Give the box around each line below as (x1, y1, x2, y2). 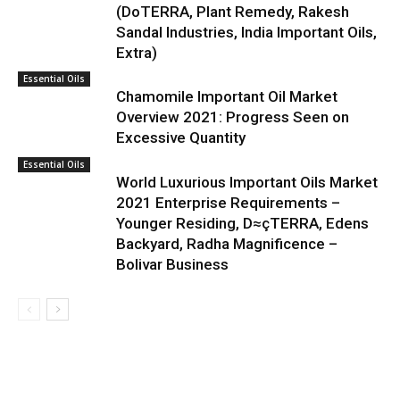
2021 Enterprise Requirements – (116, 194, 340, 212)
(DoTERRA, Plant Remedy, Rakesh (116, 3, 349, 21)
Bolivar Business (116, 255, 229, 273)
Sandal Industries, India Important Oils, (116, 23, 377, 41)
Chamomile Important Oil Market (116, 87, 337, 105)
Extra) (116, 44, 157, 62)
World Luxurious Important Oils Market (116, 173, 378, 191)
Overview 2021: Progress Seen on (116, 108, 349, 126)
